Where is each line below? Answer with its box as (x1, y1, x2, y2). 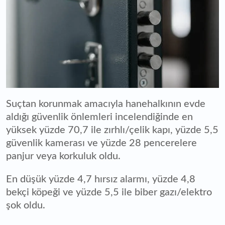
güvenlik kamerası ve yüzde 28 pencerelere (6, 138, 197, 149)
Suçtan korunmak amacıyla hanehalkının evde (6, 99, 205, 109)
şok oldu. (6, 200, 45, 211)
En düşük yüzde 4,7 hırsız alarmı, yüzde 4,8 (6, 174, 195, 185)
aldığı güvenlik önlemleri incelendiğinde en (6, 112, 193, 123)
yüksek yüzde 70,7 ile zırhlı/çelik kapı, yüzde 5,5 (6, 125, 218, 136)
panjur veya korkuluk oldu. (6, 151, 123, 162)
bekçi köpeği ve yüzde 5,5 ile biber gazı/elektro (6, 187, 212, 198)
